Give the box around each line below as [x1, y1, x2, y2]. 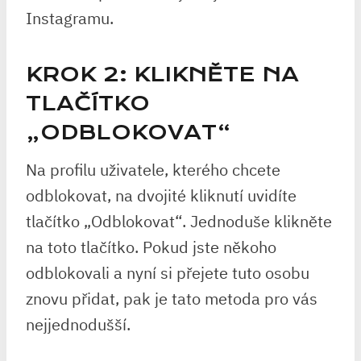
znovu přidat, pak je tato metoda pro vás [26, 288, 317, 309]
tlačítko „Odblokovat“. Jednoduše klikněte [26, 210, 332, 232]
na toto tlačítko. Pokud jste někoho [26, 236, 276, 258]
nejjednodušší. [26, 313, 131, 335]
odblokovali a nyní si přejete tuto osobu [26, 262, 309, 284]
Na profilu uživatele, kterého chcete [26, 159, 280, 180]
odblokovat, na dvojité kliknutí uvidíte [26, 185, 297, 206]
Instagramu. [26, 7, 114, 29]
